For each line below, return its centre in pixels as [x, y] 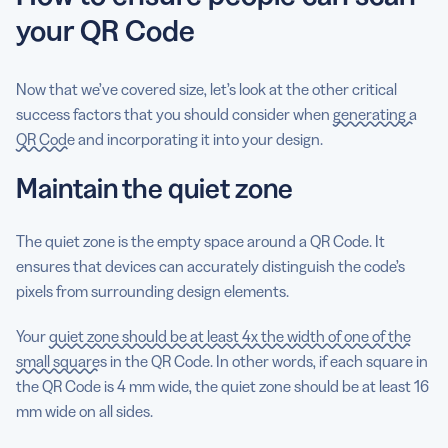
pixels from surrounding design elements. [154, 290]
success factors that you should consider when [174, 113]
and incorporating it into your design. [199, 138]
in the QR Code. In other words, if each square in [267, 360]
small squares [61, 360]
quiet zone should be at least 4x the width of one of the [230, 335]
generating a [375, 113]
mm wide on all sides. [86, 410]
